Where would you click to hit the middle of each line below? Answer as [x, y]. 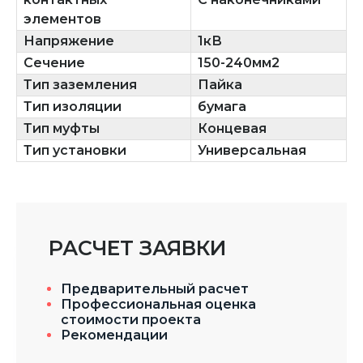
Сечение [54, 62]
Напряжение [69, 41]
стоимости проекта [131, 319]
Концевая [232, 128]
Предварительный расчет [155, 288]
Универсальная [252, 150]
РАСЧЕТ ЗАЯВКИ [137, 248]
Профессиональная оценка [158, 304]
